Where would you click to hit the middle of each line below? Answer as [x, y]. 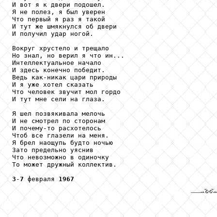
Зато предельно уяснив [53, 150]
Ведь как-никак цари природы [64, 77]
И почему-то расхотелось [57, 128]
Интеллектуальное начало [57, 63]
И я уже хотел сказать [53, 85]
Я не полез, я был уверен [59, 12]
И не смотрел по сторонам [59, 121]
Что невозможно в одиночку [61, 157]
